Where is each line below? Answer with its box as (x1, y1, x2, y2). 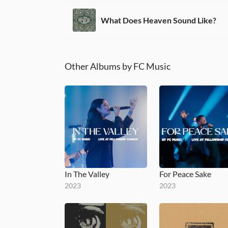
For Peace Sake (159, 168, 211, 179)
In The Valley (65, 168, 109, 179)
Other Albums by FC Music (65, 61, 170, 72)
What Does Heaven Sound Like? (101, 15, 216, 25)
